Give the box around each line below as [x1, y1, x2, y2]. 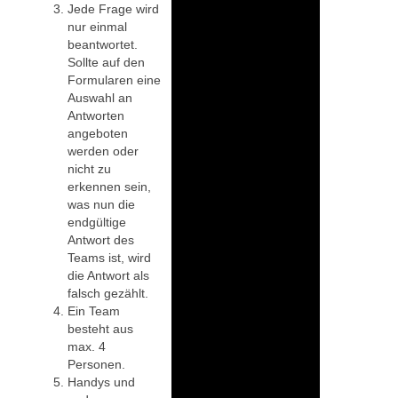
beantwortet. [68, 36, 138, 52]
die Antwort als [68, 267, 149, 283]
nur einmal [68, 19, 127, 34]
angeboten [68, 125, 128, 140]
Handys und [68, 374, 135, 389]
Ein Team [68, 303, 120, 318]
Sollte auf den [68, 54, 145, 69]
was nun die [68, 196, 135, 211]
